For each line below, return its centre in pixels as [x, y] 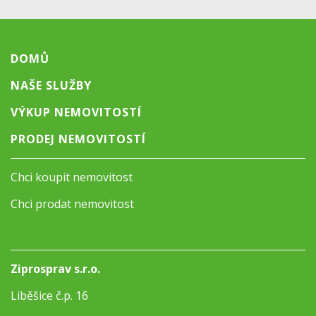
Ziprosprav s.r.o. [55, 269]
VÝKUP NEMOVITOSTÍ [76, 113]
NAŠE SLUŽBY [51, 86]
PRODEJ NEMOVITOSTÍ [78, 139]
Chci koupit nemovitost [72, 177]
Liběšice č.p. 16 [49, 296]
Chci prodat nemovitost [72, 204]
